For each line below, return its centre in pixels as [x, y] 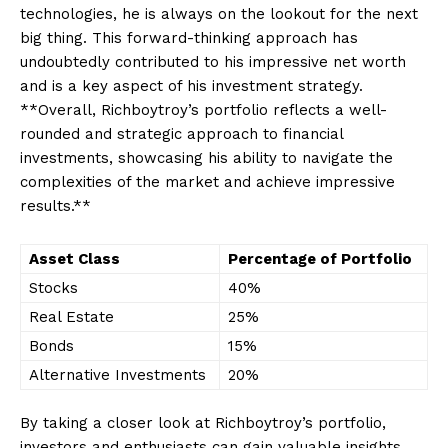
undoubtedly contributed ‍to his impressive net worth [213, 61]
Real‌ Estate [71, 316]
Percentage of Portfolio [320, 258]
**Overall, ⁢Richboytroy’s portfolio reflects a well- [203, 109]
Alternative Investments [117, 374]
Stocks [53, 287]
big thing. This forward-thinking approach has [189, 37]
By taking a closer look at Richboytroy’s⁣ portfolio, [203, 422]
